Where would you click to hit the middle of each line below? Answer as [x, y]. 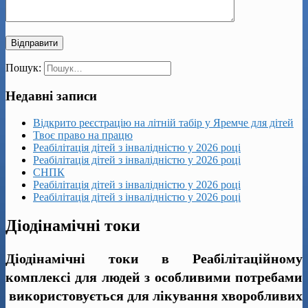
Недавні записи [51, 96]
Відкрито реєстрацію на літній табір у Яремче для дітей [163, 122]
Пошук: [23, 68]
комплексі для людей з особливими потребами [154, 277]
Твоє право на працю [83, 135]
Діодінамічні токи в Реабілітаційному [154, 259]
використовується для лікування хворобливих [154, 296]
